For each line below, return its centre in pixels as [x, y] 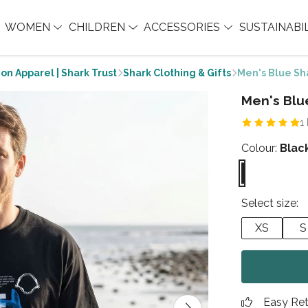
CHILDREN [98, 27]
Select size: [270, 203]
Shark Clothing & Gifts [177, 73]
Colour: [261, 148]
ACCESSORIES [184, 27]
